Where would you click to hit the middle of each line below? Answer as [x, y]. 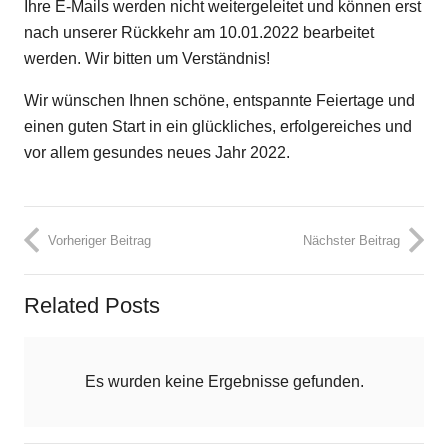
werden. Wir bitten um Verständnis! [147, 58]
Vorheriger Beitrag [99, 240]
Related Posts [92, 305]
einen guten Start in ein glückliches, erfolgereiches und [218, 126]
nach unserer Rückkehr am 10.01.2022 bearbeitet [199, 32]
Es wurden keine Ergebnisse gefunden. [224, 381]
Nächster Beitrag [351, 240]
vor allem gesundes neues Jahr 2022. [157, 152]
